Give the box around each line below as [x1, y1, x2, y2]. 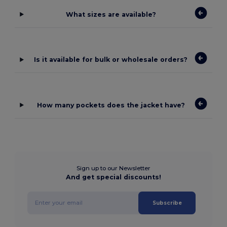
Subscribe [152, 199, 182, 206]
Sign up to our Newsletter [77, 164, 150, 172]
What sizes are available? [65, 10, 156, 18]
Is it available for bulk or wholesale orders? [34, 56, 188, 64]
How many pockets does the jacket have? [36, 101, 185, 109]
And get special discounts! [66, 173, 161, 181]
